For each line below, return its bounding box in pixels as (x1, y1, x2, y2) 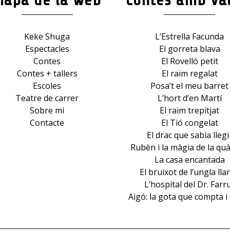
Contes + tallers (16, 67, 78, 79)
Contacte (30, 117, 64, 128)
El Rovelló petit (161, 55, 218, 67)
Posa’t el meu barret (150, 80, 228, 91)
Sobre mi (30, 104, 64, 116)
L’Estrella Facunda (155, 30, 224, 42)
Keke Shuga (24, 30, 70, 42)
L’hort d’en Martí (157, 92, 222, 104)
